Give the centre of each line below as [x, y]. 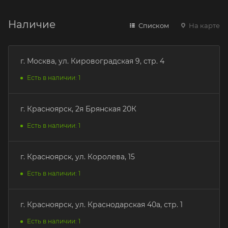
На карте [204, 25]
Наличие [32, 24]
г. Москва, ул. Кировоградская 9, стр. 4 [92, 61]
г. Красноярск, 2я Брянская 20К [78, 109]
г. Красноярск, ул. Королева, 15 [78, 156]
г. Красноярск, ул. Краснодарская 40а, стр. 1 [102, 204]
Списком [153, 25]
